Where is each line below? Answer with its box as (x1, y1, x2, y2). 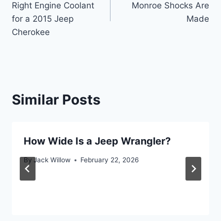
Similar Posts (12, 91, 101, 108)
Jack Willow (34, 156, 71, 164)
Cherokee (12, 27, 50, 37)
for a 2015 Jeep (12, 13, 74, 24)
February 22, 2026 (80, 156, 139, 164)
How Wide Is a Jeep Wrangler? (24, 135, 171, 147)
